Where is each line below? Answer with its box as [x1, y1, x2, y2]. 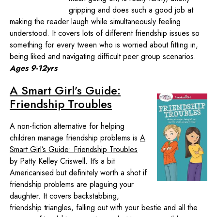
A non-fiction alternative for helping [10, 120, 124, 132]
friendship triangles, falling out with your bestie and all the [10, 201, 198, 213]
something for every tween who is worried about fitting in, [10, 39, 198, 50]
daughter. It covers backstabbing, [10, 190, 119, 201]
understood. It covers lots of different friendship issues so [10, 27, 200, 39]
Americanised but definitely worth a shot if [10, 167, 147, 178]
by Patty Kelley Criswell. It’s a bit [10, 155, 115, 167]
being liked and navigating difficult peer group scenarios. [10, 50, 196, 62]
